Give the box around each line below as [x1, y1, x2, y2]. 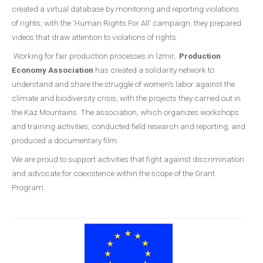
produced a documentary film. [12, 136, 120, 145]
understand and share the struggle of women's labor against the [12, 79, 235, 89]
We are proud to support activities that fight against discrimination [12, 154, 244, 164]
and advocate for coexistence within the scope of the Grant [12, 168, 215, 178]
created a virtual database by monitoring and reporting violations [12, 4, 239, 14]
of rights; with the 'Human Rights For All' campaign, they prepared [12, 18, 241, 28]
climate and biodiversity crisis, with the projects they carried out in [12, 93, 241, 103]
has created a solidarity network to [93, 65, 214, 75]
